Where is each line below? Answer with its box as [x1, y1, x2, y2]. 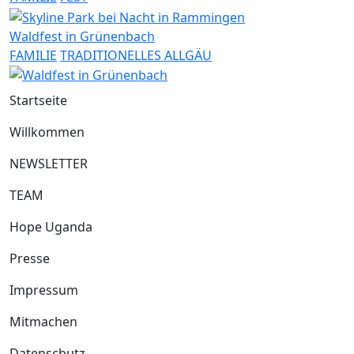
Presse [9, 250, 50, 268]
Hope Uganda [9, 218, 92, 236]
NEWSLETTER [9, 155, 88, 173]
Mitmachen [9, 313, 77, 331]
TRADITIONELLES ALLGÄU [60, 46, 212, 64]
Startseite [9, 92, 67, 110]
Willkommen [9, 123, 85, 141]
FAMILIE [9, 46, 57, 64]
